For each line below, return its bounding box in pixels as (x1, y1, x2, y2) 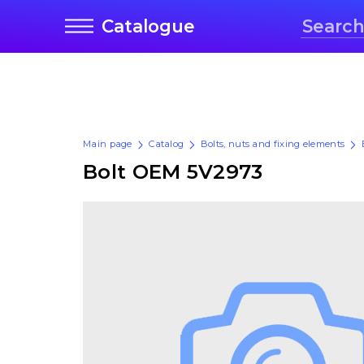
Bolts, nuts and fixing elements (200, 138, 345, 150)
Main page (83, 138, 132, 150)
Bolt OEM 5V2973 (83, 158, 263, 184)
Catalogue (102, 15, 195, 37)
